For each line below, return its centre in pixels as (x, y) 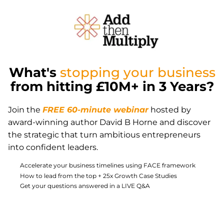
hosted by (170, 110)
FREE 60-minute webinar (95, 110)
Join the (25, 110)
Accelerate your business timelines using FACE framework (108, 165)
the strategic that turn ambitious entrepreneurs (104, 135)
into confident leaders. (53, 147)
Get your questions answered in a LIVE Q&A (85, 186)
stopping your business (137, 72)
